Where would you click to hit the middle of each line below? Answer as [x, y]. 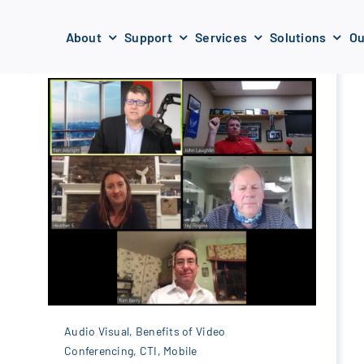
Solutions [298, 37]
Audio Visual [97, 331]
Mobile [180, 350]
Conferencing [99, 350]
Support [148, 37]
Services [221, 37]
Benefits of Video [180, 331]
